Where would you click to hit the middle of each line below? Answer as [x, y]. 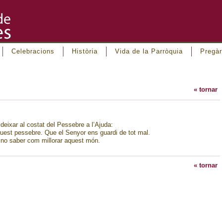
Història [85, 51]
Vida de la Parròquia [149, 51]
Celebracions [33, 51]
